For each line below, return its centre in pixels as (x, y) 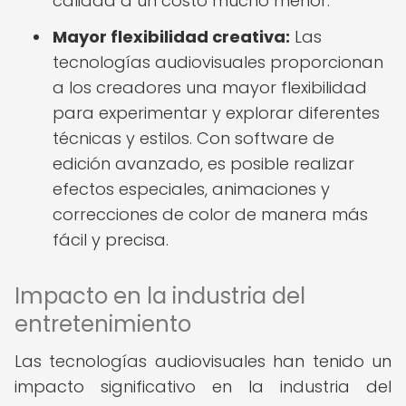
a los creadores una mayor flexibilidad (210, 87)
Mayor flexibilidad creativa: (171, 37)
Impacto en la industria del (160, 296)
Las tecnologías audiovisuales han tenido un (203, 361)
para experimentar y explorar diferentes (216, 113)
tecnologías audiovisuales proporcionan (218, 62)
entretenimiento (103, 324)
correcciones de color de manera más (210, 214)
